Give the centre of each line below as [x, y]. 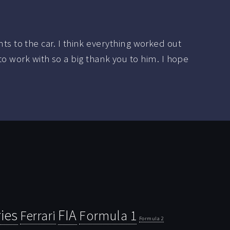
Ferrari [38, 216]
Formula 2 [151, 219]
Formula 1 [108, 216]
